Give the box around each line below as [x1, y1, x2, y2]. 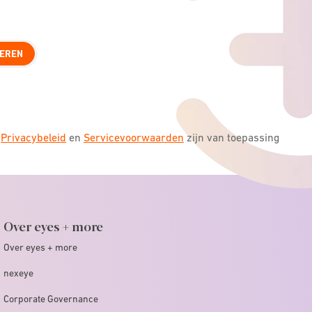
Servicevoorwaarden [84, 130, 184, 143]
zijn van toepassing [184, 130, 279, 143]
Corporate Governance [3, 292, 98, 304]
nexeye [3, 267, 33, 279]
